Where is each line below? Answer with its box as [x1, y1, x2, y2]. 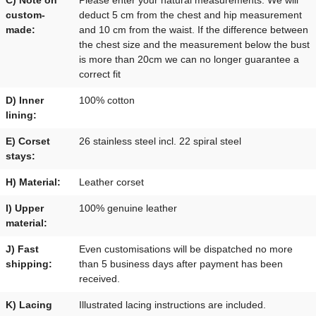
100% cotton [79, 94, 135, 106]
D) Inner [6, 94, 44, 106]
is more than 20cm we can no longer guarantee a [79, 53, 299, 65]
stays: [6, 150, 35, 162]
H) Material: [6, 176, 61, 188]
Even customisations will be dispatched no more [79, 243, 293, 255]
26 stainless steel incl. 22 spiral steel [79, 135, 241, 147]
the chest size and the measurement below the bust [79, 38, 310, 50]
